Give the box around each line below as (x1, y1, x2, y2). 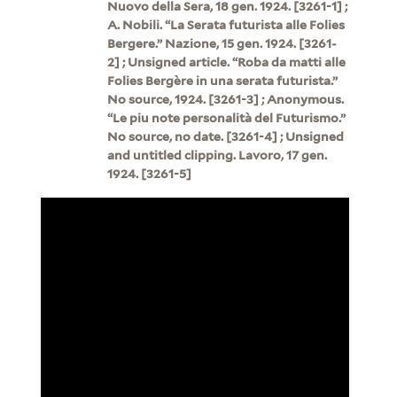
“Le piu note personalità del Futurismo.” (106, 110, 346, 125)
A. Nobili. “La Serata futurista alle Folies (106, 17, 345, 32)
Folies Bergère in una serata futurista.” (106, 73, 338, 88)
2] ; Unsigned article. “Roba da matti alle (106, 54, 346, 69)
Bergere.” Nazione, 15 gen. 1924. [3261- (106, 35, 337, 51)
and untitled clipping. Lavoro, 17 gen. (106, 147, 327, 162)
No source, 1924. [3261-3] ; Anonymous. (106, 91, 344, 106)
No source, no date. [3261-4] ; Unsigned (106, 128, 344, 144)
